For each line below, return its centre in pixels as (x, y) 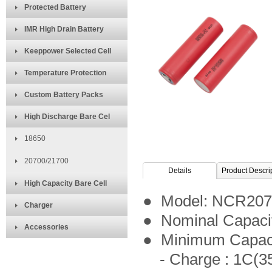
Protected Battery (55, 7)
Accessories (46, 227)
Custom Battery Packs (64, 95)
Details (180, 171)
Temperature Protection (65, 73)
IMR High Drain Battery (64, 29)
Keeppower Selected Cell (68, 51)
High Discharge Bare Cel (67, 117)
